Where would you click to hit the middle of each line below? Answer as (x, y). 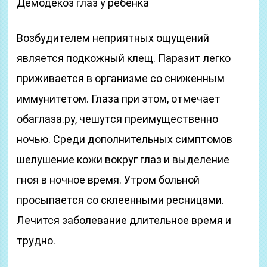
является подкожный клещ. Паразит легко (124, 58)
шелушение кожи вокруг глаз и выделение (123, 159)
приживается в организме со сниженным (121, 78)
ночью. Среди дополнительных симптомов (125, 139)
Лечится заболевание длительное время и (124, 220)
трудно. (36, 240)
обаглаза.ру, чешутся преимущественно (118, 119)
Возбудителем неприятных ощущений (113, 38)
